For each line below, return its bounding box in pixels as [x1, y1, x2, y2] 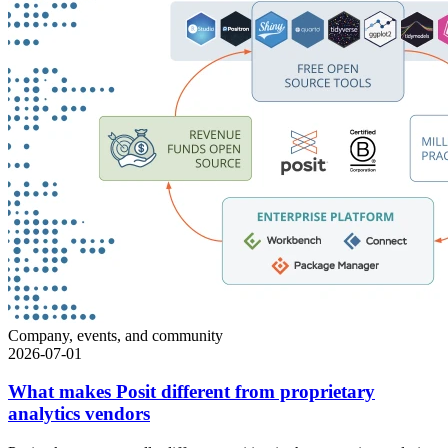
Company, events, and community [8, 326, 223, 344]
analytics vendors [8, 403, 150, 425]
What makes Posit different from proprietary [8, 381, 375, 403]
